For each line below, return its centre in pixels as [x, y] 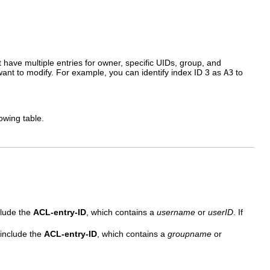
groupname [190, 234]
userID [221, 212]
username [176, 212]
